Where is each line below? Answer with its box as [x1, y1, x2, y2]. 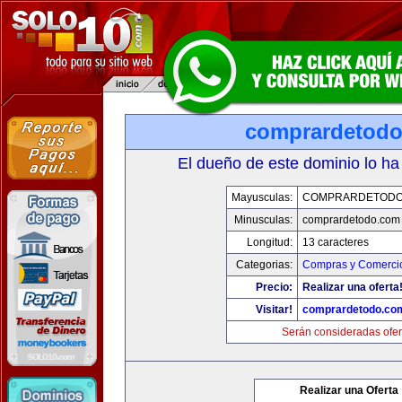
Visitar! [255, 303, 293, 316]
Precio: [255, 281, 293, 293]
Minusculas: [233, 214, 293, 226]
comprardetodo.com [301, 214, 400, 226]
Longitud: [246, 236, 293, 249]
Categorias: [235, 258, 293, 271]
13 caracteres [301, 236, 369, 249]
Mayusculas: [231, 191, 293, 204]
